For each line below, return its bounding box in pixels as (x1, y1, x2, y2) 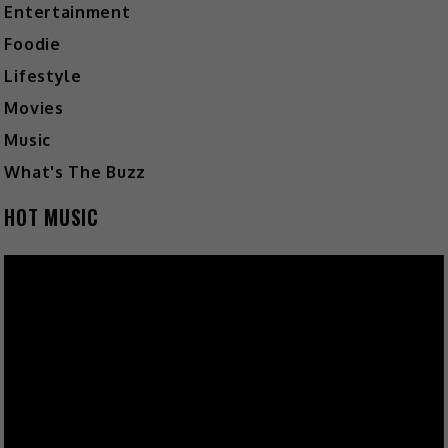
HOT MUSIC (4, 202, 99, 233)
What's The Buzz (4, 162, 146, 183)
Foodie (4, 34, 61, 55)
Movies (4, 98, 64, 119)
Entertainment (4, 2, 131, 23)
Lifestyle (4, 66, 82, 87)
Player (3, 280, 51, 301)
